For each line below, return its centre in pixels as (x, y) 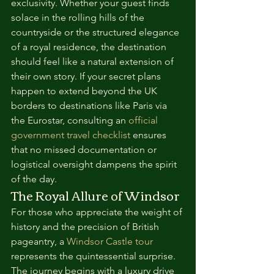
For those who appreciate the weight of (98, 212)
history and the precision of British (86, 227)
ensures (150, 135)
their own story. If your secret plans (87, 76)
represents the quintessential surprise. (94, 256)
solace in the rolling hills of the (79, 17)
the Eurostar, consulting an (70, 120)
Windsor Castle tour (110, 241)
